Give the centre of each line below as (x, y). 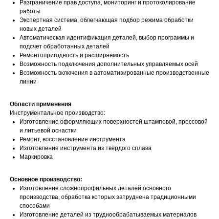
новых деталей (41, 29)
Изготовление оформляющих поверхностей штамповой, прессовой (114, 122)
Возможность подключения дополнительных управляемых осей (109, 64)
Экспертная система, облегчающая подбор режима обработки (107, 20)
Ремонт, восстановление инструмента (73, 139)
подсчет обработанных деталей (65, 46)
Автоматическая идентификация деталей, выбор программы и (107, 38)
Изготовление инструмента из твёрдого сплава (86, 148)
